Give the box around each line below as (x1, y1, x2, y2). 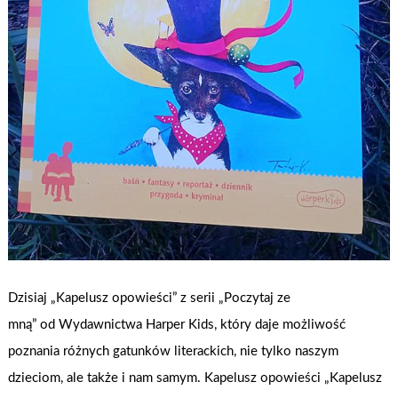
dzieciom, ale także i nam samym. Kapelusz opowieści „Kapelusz (8, 370, 383, 385)
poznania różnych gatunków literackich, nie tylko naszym (8, 344, 339, 358)
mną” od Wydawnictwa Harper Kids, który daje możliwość (8, 317, 346, 331)
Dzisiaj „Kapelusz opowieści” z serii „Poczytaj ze (8, 291, 291, 305)
